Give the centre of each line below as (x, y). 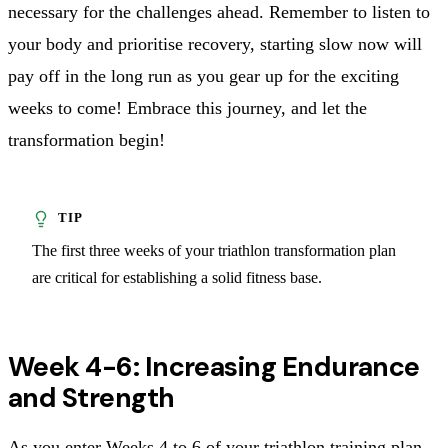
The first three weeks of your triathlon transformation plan (214, 250)
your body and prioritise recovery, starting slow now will (215, 43)
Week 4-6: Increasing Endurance (214, 366)
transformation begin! (86, 139)
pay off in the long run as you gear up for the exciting (203, 75)
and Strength (91, 397)
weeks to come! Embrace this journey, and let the (187, 107)
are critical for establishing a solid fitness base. (177, 277)
